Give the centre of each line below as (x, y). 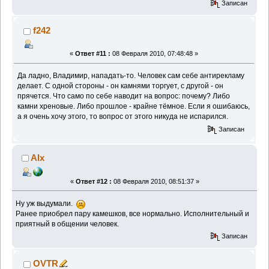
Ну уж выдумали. (46, 203)
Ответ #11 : (93, 54)
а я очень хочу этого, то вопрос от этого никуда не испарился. (123, 117)
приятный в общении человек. (68, 224)
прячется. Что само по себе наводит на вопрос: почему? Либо (124, 96)
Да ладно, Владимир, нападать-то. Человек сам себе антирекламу (131, 76)
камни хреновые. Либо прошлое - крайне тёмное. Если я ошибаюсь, (134, 107)
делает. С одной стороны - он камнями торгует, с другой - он (121, 86)
